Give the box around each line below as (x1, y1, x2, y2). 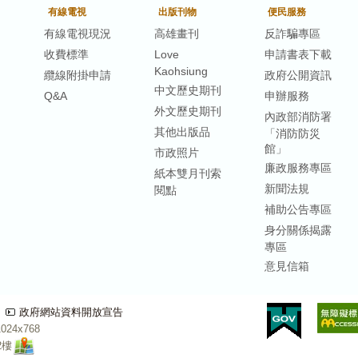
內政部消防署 (264, 109, 332, 123)
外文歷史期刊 (153, 104, 221, 117)
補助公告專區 (264, 202, 332, 216)
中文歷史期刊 (153, 83, 221, 97)
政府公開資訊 (264, 68, 332, 82)
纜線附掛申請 (44, 68, 111, 82)
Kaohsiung (153, 64, 208, 77)
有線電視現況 (44, 26, 111, 40)
